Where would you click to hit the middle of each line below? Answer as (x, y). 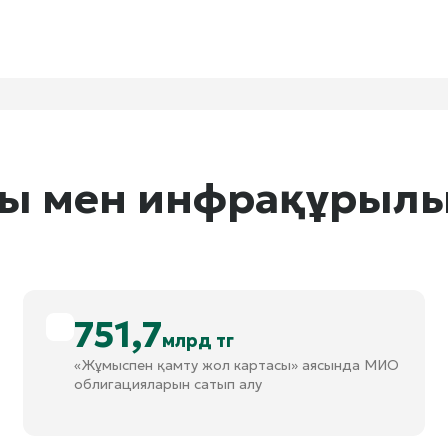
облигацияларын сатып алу (167, 384)
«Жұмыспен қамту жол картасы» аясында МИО (236, 365)
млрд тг (197, 340)
